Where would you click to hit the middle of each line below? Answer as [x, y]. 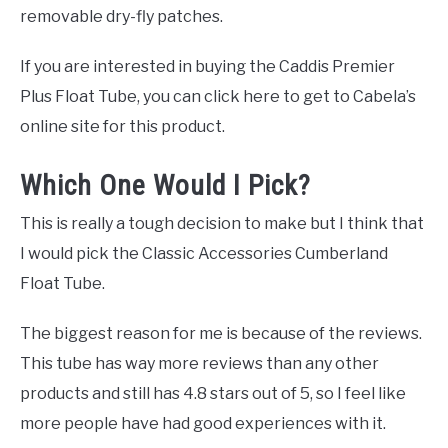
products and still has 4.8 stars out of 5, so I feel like [213, 393]
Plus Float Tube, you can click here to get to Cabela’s [218, 96]
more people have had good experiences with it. [203, 423]
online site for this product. [122, 126]
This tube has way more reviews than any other [199, 363]
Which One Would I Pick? [165, 185]
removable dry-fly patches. [121, 16]
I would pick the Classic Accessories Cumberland [204, 253]
